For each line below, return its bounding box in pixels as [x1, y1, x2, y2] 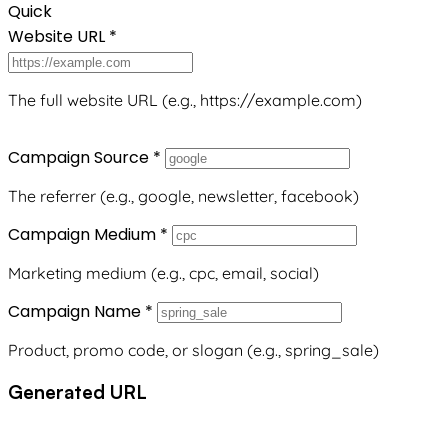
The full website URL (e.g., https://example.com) [8, 90, 362, 111]
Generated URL [8, 380, 147, 404]
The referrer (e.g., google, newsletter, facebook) [8, 186, 359, 207]
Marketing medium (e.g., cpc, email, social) [8, 263, 319, 284]
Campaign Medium [8, 223, 160, 247]
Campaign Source [8, 146, 153, 170]
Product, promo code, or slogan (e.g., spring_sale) [8, 340, 379, 361]
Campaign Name [8, 300, 145, 324]
